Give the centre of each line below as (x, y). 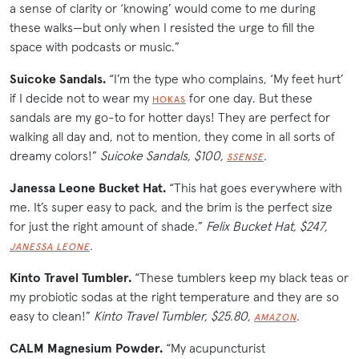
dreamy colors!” (55, 156)
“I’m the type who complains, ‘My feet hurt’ (225, 79)
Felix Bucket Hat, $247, (267, 226)
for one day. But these (249, 98)
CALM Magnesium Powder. (86, 348)
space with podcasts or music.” (95, 47)
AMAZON (275, 317)
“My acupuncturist (214, 348)
